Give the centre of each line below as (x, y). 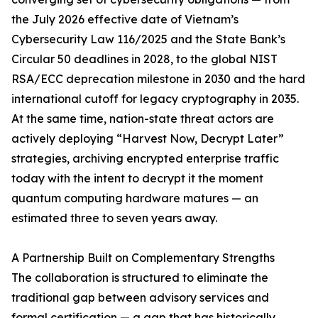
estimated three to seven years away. (114, 218)
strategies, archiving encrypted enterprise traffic (145, 159)
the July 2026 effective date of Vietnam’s (125, 20)
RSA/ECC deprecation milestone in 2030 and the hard (158, 79)
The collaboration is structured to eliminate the (140, 278)
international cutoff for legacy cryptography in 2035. (155, 99)
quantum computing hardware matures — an (135, 198)
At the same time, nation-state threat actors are (143, 119)
